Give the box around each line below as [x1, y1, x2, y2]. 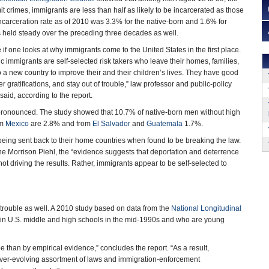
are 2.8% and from [29, 119, 92, 128]
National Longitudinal [171, 204, 241, 213]
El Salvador [92, 119, 130, 128]
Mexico [5, 119, 29, 128]
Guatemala [147, 119, 183, 128]
